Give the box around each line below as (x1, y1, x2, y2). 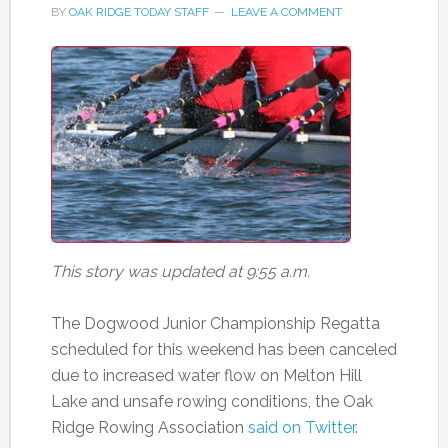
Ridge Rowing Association (50, 417, 248, 437)
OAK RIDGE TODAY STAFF (68, 4, 209, 19)
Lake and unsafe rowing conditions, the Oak (50, 391, 373, 411)
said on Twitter (247, 417, 355, 437)
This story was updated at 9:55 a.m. (50, 261, 310, 281)
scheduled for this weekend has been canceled (50, 339, 397, 359)
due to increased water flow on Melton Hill (50, 365, 362, 385)
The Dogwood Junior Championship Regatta (50, 313, 380, 333)
